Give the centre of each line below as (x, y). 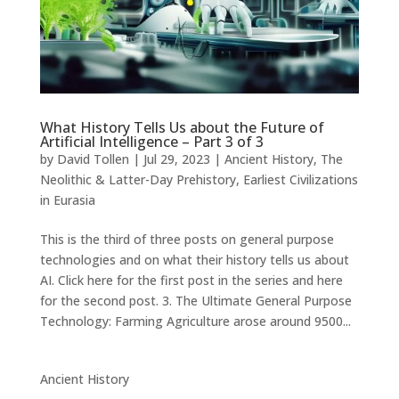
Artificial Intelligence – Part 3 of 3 (151, 142)
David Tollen (93, 159)
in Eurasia (67, 200)
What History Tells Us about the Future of (182, 128)
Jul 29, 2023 (176, 159)
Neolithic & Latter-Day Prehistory (138, 180)
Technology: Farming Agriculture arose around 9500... (195, 322)
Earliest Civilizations (300, 180)
